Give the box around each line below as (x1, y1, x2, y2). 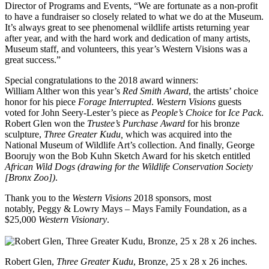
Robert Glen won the (5, 118, 87, 129)
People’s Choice (151, 107, 213, 118)
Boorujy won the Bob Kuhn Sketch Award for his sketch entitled (5, 151, 250, 162)
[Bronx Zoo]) (5, 172, 55, 183)
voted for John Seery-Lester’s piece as (5, 107, 151, 118)
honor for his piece (5, 97, 78, 107)
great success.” (5, 55, 61, 65)
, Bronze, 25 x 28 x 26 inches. (133, 256, 247, 267)
